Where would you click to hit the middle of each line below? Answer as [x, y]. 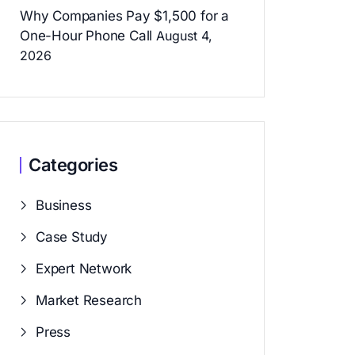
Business [64, 206]
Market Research [89, 301]
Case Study [72, 237]
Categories [73, 165]
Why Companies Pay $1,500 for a [125, 16]
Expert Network [84, 269]
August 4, [185, 36]
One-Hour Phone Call [86, 36]
